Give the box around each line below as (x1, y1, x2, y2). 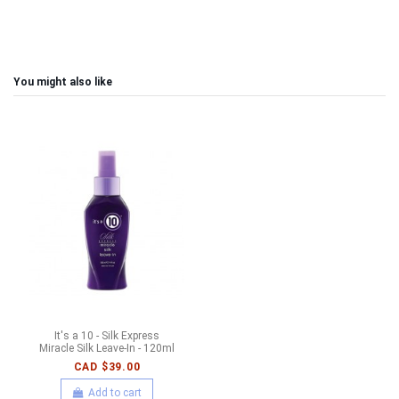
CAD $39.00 (73, 360, 141, 373)
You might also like (13, 75, 112, 88)
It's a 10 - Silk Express (54, 329, 159, 342)
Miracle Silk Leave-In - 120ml (39, 341, 175, 354)
